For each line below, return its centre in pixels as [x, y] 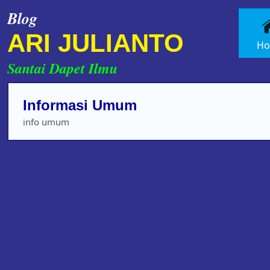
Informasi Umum [80, 105]
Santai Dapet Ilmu [62, 68]
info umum [46, 122]
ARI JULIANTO [96, 43]
